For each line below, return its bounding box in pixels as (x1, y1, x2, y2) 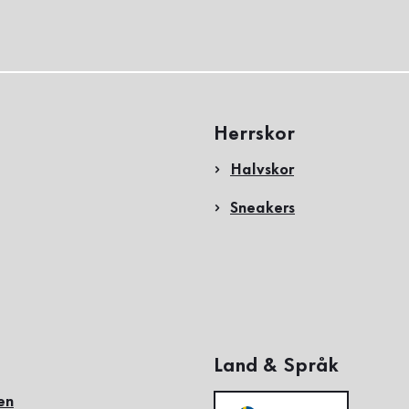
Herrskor (214, 125, 295, 143)
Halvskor (230, 163, 294, 177)
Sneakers (230, 201, 295, 215)
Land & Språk (214, 357, 339, 375)
